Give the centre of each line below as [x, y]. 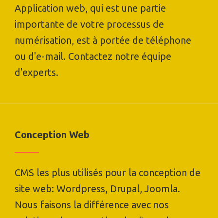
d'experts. [36, 72]
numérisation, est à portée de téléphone [103, 40]
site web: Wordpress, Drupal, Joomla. [97, 188]
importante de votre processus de [89, 24]
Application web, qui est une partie [90, 8]
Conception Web [52, 134]
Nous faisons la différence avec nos [92, 204]
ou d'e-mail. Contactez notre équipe [93, 56]
